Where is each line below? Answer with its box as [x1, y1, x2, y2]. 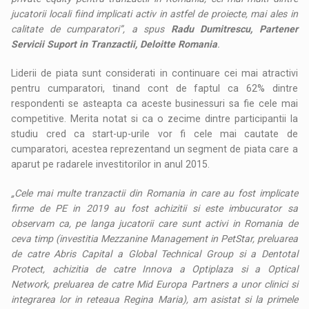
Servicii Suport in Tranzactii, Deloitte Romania [11, 38, 218, 50]
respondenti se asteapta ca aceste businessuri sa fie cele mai [11, 97, 298, 109]
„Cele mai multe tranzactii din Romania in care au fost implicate [11, 187, 298, 199]
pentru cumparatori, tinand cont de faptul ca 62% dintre [11, 82, 298, 94]
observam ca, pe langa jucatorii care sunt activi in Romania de [11, 217, 298, 229]
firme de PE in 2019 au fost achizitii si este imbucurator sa [11, 202, 298, 214]
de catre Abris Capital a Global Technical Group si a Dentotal [11, 248, 298, 259]
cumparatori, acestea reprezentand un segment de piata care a [11, 143, 298, 154]
